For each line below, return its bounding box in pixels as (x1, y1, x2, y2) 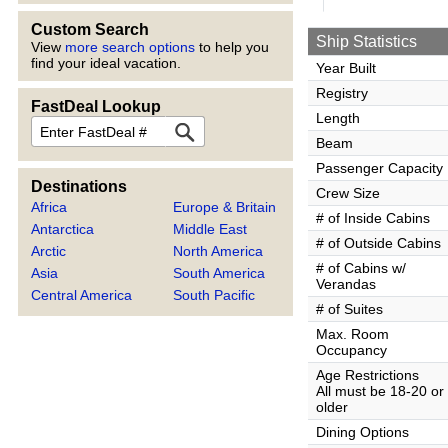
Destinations (31, 178, 127, 195)
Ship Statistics (316, 33, 417, 50)
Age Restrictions (316, 367, 419, 383)
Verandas (316, 276, 376, 292)
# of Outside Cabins (316, 235, 441, 251)
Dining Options (316, 424, 409, 440)
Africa (31, 199, 67, 215)
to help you (195, 39, 269, 55)
